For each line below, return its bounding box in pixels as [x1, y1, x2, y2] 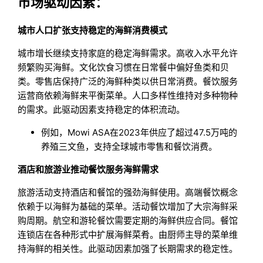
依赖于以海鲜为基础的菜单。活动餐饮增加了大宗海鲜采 [18, 201, 238, 213]
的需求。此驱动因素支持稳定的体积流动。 [18, 104, 186, 116]
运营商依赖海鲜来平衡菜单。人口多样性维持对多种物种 [18, 90, 238, 102]
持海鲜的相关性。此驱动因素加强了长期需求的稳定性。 [18, 243, 238, 255]
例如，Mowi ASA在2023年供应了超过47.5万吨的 [41, 127, 238, 139]
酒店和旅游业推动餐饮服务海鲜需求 [18, 164, 159, 176]
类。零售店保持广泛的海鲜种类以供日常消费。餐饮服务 [18, 76, 238, 87]
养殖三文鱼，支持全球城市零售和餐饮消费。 [41, 141, 218, 153]
